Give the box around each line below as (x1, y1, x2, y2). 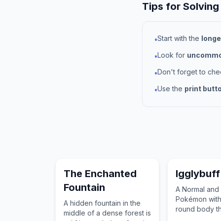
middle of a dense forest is (64, 209, 151, 217)
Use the (157, 84, 184, 93)
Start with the (157, 34, 201, 42)
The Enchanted (64, 168, 137, 180)
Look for (157, 51, 187, 59)
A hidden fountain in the (64, 199, 141, 207)
